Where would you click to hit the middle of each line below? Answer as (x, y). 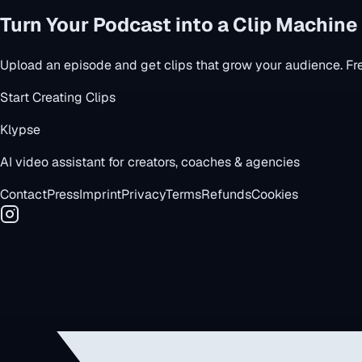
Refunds (226, 194)
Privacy (143, 194)
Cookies (275, 194)
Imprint (100, 194)
